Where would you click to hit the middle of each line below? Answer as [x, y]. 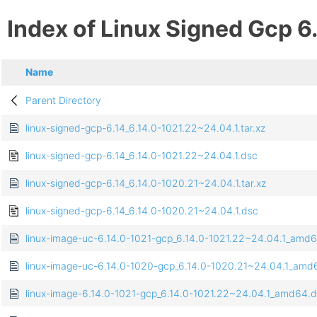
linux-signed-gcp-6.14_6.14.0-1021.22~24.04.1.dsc [142, 156]
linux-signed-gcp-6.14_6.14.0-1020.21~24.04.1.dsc [142, 211]
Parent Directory [63, 100]
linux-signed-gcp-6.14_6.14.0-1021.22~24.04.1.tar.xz [145, 128]
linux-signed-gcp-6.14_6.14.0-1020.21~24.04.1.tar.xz [146, 183]
